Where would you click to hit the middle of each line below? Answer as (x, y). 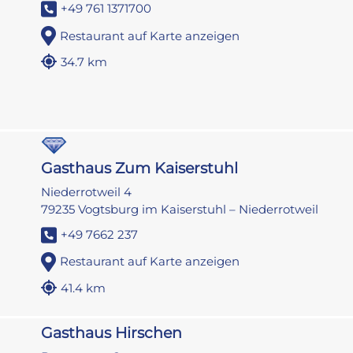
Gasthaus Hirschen (112, 333)
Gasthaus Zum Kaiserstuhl (140, 168)
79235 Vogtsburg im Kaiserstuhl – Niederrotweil (180, 209)
